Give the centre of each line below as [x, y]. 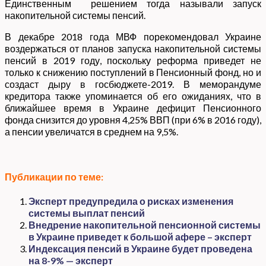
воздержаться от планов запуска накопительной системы [133, 48]
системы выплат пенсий [87, 213]
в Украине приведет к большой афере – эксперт [140, 237]
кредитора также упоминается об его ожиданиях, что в [133, 96]
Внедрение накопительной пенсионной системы [145, 225]
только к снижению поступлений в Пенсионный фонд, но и [133, 72]
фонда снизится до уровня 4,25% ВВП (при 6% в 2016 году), [133, 119]
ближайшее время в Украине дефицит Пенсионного [133, 107]
